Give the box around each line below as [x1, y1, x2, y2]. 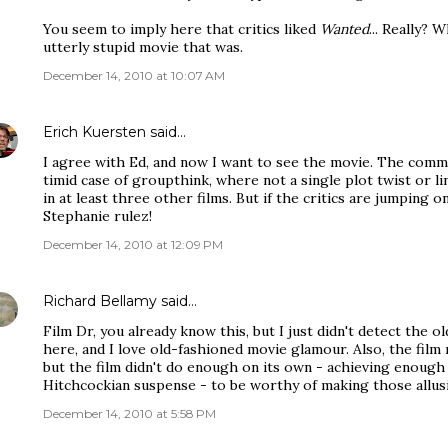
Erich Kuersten [43, 123, 146, 141]
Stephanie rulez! [43, 207, 152, 225]
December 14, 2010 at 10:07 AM [43, 68, 225, 83]
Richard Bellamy [43, 292, 157, 310]
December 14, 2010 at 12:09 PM [43, 237, 223, 252]
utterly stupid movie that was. [43, 38, 243, 56]
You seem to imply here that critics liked [43, 20, 320, 38]
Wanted [320, 20, 369, 38]
